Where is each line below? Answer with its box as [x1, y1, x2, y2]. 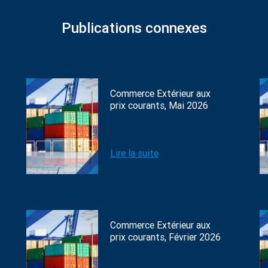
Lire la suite [110, 148, 159, 159]
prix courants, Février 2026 [110, 232, 221, 243]
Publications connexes [61, 20, 207, 36]
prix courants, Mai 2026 [110, 100, 208, 111]
